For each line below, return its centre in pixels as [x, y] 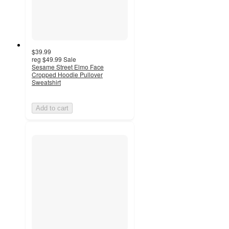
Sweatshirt [46, 82]
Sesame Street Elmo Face [68, 67]
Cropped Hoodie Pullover [67, 75]
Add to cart [52, 108]
